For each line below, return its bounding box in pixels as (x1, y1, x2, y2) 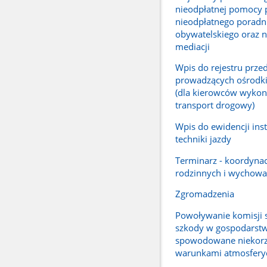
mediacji (175, 40, 210, 52)
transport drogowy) (175, 99, 254, 111)
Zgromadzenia (175, 188, 234, 200)
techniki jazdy (175, 133, 231, 145)
